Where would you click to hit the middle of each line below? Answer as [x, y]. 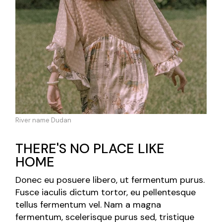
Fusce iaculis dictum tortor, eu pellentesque [106, 193]
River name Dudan [44, 120]
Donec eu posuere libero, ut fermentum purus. [110, 180]
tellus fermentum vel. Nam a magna [88, 205]
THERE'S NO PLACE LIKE [90, 149]
